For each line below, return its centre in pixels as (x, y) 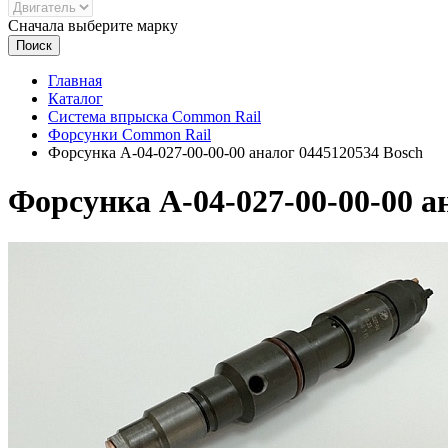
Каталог (75, 98)
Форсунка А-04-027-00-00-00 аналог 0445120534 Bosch (235, 152)
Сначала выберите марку (93, 25)
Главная (75, 80)
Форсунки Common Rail (129, 134)
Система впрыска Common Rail (154, 116)
